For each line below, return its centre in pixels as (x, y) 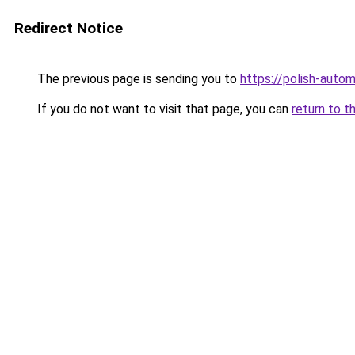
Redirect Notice (69, 28)
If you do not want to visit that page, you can (163, 109)
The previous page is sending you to (137, 79)
